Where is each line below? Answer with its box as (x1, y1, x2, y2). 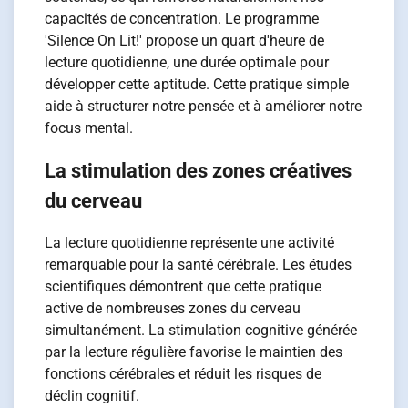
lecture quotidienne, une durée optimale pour (45, 53, 330, 71)
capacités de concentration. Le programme (45, 9, 320, 27)
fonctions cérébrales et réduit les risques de (45, 365, 322, 383)
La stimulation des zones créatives (45, 159, 352, 182)
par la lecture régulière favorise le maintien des (45, 343, 343, 362)
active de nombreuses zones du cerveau (45, 300, 301, 318)
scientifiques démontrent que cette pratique (45, 278, 322, 296)
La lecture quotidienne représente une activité (45, 234, 335, 252)
